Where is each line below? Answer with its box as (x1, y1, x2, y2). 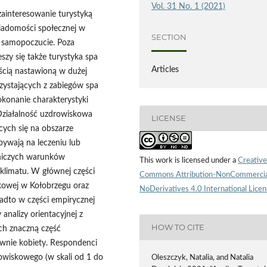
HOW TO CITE (151, 222, 205, 232)
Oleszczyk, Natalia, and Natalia (151, 253, 254, 262)
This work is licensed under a (139, 156, 238, 164)
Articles (151, 65, 179, 74)
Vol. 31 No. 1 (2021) (151, 2, 226, 11)
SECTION (151, 32, 187, 42)
